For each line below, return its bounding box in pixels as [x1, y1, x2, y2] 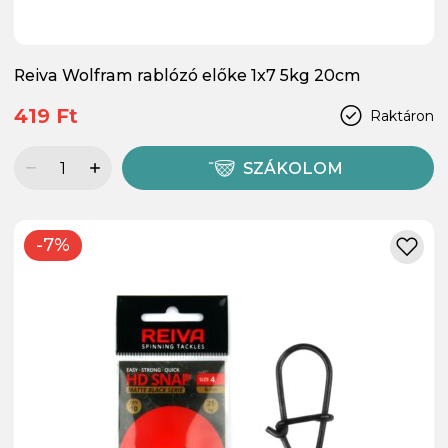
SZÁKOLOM [243, 159, 344, 179]
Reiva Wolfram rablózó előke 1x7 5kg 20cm [14, 66, 361, 86]
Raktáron [370, 106, 434, 125]
